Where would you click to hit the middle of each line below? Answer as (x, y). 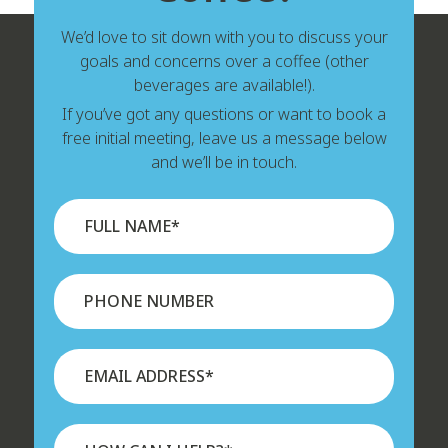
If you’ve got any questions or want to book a (224, 113)
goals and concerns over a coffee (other (224, 60)
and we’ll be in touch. (224, 161)
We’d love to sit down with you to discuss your (224, 36)
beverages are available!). (224, 84)
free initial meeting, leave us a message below (224, 137)
